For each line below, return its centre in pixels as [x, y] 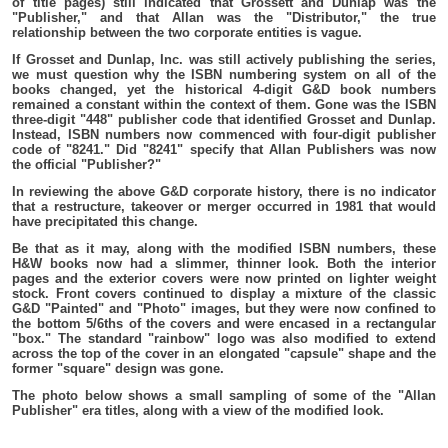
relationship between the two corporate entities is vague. [187, 33]
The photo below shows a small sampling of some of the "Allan [224, 396]
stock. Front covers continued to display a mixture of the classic [224, 294]
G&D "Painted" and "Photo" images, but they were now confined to [224, 309]
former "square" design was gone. [118, 369]
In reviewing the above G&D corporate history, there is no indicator [224, 192]
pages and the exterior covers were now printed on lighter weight [224, 279]
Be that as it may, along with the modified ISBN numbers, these [224, 249]
